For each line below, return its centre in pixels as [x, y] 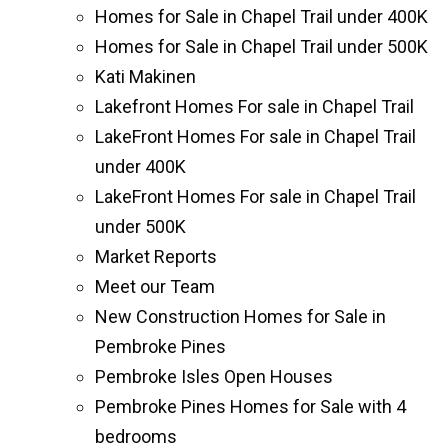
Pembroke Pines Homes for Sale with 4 [250, 406]
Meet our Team [155, 286]
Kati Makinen [145, 76]
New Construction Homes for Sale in [240, 316]
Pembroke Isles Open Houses [214, 376]
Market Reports [156, 256]
